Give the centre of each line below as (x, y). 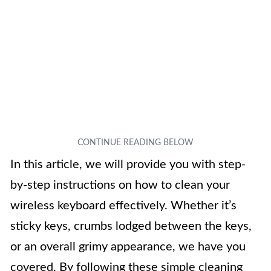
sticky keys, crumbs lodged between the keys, (131, 226)
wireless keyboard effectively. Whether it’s (123, 205)
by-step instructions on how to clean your (120, 185)
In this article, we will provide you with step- (128, 164)
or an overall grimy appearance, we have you (128, 247)
